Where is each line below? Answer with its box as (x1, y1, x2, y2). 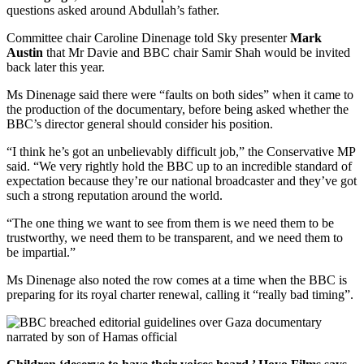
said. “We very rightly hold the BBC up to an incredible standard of (6, 158, 352, 173)
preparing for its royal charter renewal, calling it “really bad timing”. (6, 287, 353, 301)
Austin (6, 45, 43, 59)
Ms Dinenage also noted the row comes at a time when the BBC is (6, 272, 347, 287)
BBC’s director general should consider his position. (6, 116, 273, 131)
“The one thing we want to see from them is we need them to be (6, 215, 334, 230)
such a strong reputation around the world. (6, 188, 223, 202)
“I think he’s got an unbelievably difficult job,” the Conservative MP (6, 144, 355, 158)
